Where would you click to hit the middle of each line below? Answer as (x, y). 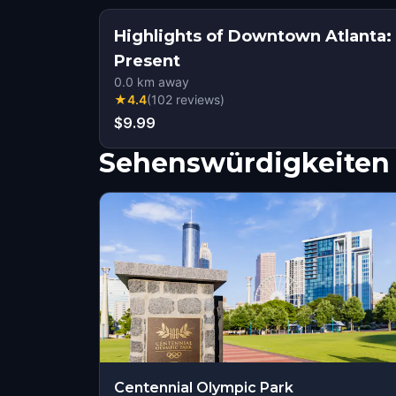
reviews (198, 99)
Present (147, 61)
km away (161, 82)
